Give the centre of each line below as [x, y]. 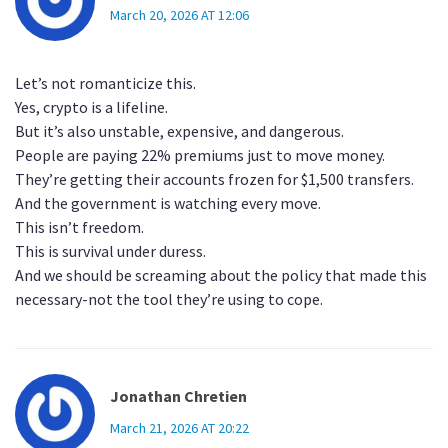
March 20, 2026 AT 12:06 [179, 15]
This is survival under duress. [110, 251]
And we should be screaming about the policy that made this [221, 275]
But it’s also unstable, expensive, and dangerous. [179, 131]
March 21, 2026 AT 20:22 [179, 428]
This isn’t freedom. [79, 227]
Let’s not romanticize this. [105, 83]
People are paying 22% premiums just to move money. [200, 155]
